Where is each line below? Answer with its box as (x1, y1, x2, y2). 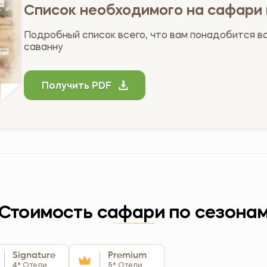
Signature (13, 251, 55, 260)
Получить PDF (41, 81, 111, 91)
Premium (108, 251, 147, 260)
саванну (24, 43, 63, 52)
